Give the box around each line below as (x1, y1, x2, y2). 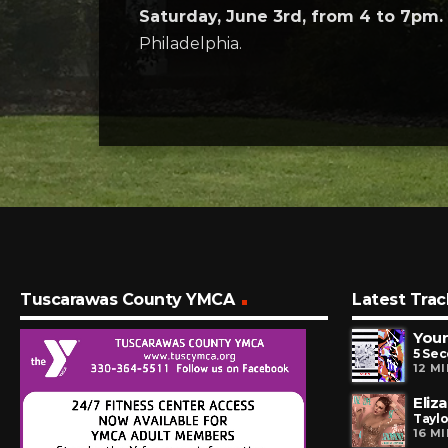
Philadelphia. (139, 34, 242, 53)
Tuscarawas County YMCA (20, 290, 235, 310)
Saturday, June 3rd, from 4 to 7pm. (139, 7, 443, 26)
